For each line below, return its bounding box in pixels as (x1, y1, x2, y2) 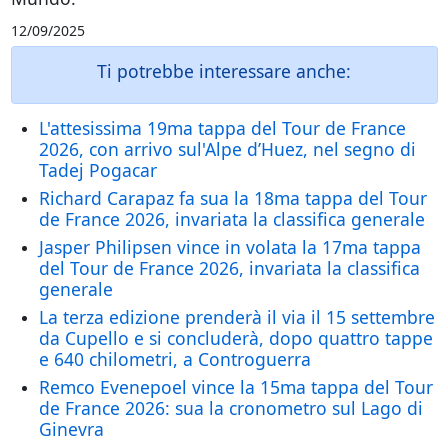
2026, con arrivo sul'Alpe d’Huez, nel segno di (38, 136, 416, 161)
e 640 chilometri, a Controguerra (38, 346, 311, 371)
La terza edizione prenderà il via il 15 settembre (38, 304, 435, 329)
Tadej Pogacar (38, 157, 157, 182)
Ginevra (38, 416, 104, 441)
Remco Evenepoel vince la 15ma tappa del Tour (38, 374, 433, 399)
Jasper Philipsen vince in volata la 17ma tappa (38, 234, 421, 259)
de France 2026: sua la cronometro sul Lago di (38, 395, 423, 420)
